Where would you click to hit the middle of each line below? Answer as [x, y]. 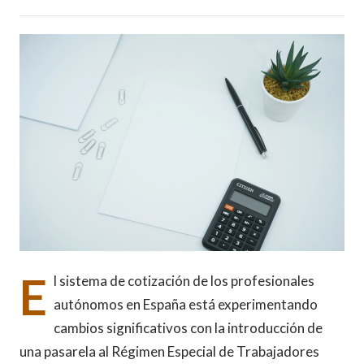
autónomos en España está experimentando [186, 304]
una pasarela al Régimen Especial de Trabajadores [169, 351]
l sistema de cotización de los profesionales [184, 280]
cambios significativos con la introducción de [188, 327]
